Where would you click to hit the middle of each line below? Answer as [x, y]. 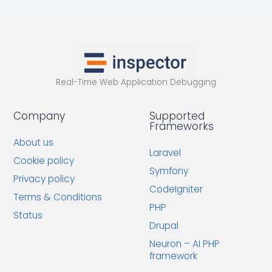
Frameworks [182, 127]
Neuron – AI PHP [185, 244]
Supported [177, 116]
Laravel [165, 153]
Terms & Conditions [58, 197]
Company [39, 116]
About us [34, 143]
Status [28, 216]
